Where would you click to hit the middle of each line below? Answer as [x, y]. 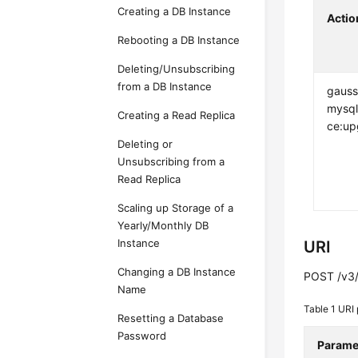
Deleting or [145, 144]
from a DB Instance [165, 86]
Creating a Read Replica [177, 115]
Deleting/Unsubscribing [177, 69]
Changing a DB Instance [177, 272]
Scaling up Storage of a [176, 208]
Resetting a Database [171, 318]
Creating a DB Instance [175, 11]
